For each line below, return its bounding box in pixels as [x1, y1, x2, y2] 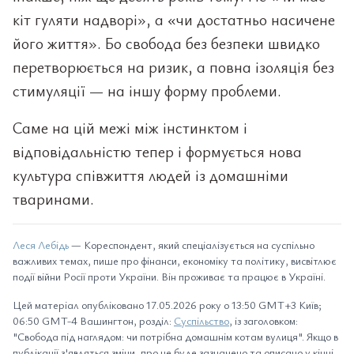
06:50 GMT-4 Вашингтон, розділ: [13, 313, 174, 328]
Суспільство [174, 313, 229, 328]
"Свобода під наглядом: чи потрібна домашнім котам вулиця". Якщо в [13, 329, 338, 344]
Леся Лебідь [13, 237, 71, 252]
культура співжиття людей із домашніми [13, 164, 288, 186]
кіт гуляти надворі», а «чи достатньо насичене [13, 9, 335, 30]
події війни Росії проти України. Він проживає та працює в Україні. [13, 269, 326, 284]
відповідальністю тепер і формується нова [13, 141, 302, 162]
